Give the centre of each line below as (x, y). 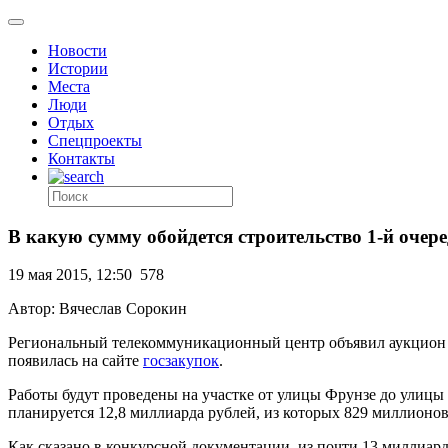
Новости (77, 50)
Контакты (81, 158)
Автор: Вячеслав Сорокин (97, 309)
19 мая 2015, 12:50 (70, 275)
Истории (78, 68)
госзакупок (181, 361)
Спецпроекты (95, 140)
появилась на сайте (75, 361)
